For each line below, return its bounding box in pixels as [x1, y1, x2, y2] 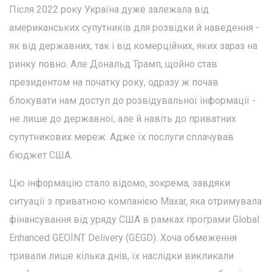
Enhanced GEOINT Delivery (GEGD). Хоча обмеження [9, 231, 237, 243]
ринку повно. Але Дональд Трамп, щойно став [9, 58, 217, 70]
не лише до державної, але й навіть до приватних [9, 112, 236, 124]
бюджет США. [9, 149, 72, 161]
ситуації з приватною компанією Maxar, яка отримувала [9, 195, 262, 207]
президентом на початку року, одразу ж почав [9, 76, 219, 88]
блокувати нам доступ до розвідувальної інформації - [9, 94, 256, 106]
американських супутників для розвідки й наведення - [9, 21, 259, 33]
